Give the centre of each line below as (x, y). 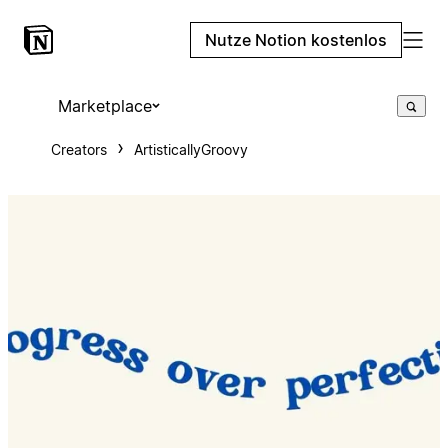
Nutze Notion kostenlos (296, 40)
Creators (78, 149)
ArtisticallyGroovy (190, 149)
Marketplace (104, 106)
